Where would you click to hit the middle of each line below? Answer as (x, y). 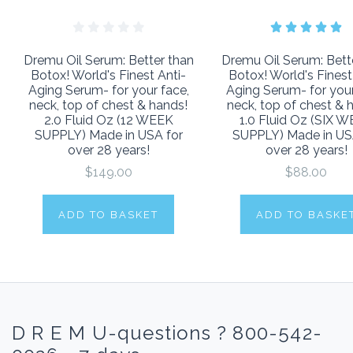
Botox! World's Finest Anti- (109, 75)
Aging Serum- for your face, (108, 90)
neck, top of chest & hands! (109, 105)
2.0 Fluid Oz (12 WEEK (108, 120)
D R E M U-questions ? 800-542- (167, 333)
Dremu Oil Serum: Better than (108, 60)
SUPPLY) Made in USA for (108, 135)
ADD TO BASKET (109, 214)
